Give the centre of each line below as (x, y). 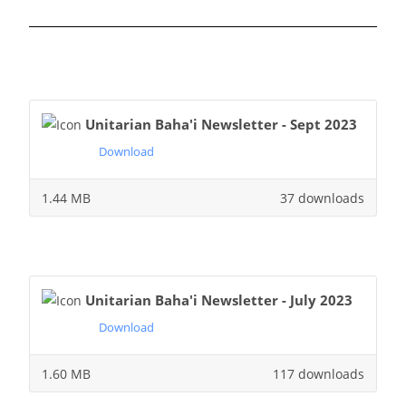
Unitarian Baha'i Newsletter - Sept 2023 (221, 124)
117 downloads (319, 373)
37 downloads (323, 198)
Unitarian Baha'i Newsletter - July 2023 (218, 300)
